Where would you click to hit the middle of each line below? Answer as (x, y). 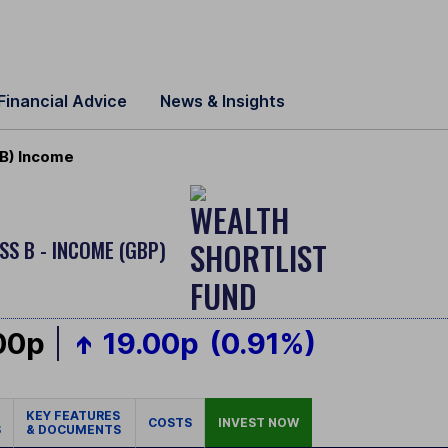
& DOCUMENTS (73, 430)
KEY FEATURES (74, 416)
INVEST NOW (258, 423)
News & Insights (222, 101)
